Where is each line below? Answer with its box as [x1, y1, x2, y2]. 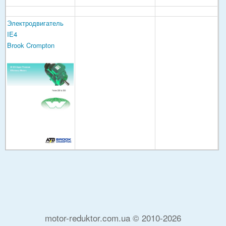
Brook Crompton [7, 40, 54, 50]
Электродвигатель [7, 18, 64, 28]
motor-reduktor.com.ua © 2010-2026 [45, 211, 181, 224]
